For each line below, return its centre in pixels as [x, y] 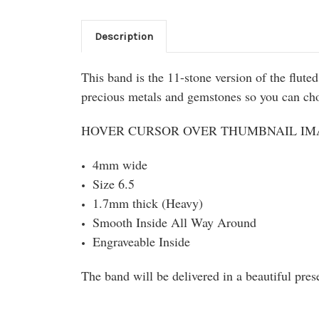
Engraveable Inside [142, 241]
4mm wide [120, 164]
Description [124, 36]
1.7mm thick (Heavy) [148, 203]
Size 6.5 [114, 183]
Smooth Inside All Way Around [175, 222]
